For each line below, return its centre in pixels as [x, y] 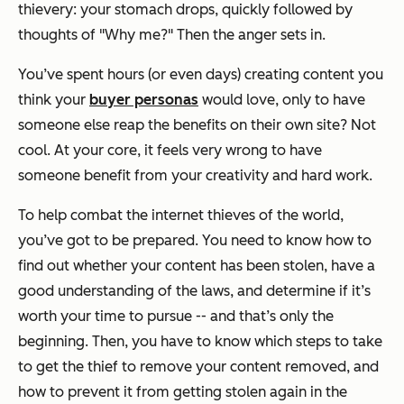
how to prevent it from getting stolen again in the [183, 392]
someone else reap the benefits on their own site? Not [197, 125]
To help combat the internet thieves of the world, [181, 216]
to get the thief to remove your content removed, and [198, 367]
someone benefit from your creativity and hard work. [195, 176]
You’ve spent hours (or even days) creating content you [201, 75]
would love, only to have [282, 100]
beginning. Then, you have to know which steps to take [200, 342]
